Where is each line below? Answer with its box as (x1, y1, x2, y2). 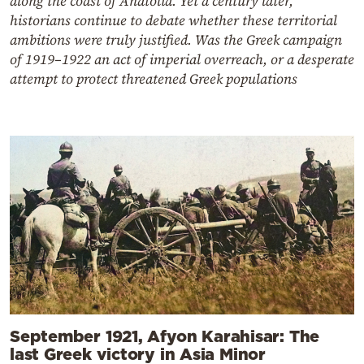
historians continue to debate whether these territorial (10, 11, 337, 31)
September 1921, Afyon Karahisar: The (10, 327, 320, 345)
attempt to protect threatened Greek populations (10, 69, 297, 89)
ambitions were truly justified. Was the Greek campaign (10, 30, 342, 50)
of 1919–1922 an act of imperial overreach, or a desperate (10, 50, 354, 70)
